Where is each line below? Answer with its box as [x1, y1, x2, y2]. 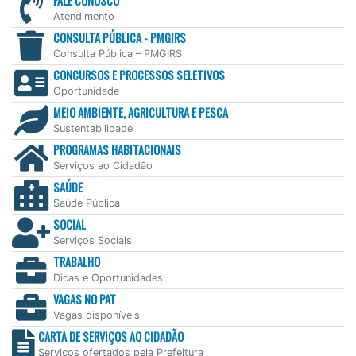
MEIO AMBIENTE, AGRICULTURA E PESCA [53, 104, 228, 122]
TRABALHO [53, 253, 100, 271]
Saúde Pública [53, 197, 120, 210]
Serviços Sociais [53, 234, 132, 247]
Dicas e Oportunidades [53, 272, 163, 284]
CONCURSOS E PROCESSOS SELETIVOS [53, 67, 225, 84]
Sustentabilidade [53, 122, 133, 135]
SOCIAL [53, 216, 86, 234]
